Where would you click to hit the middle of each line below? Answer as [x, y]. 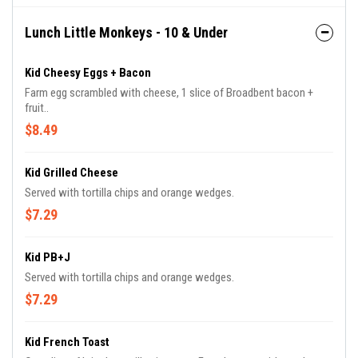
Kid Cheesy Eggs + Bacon [88, 73]
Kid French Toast [67, 342]
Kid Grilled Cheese [72, 173]
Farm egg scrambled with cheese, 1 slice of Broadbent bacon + [169, 93]
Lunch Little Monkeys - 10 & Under [126, 32]
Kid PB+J [48, 257]
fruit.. [37, 108]
